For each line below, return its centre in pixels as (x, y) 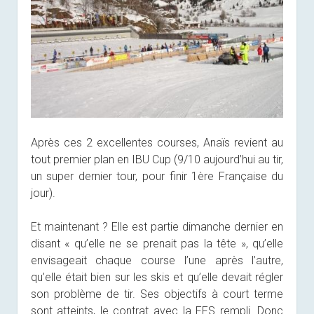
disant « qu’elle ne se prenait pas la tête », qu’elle (157, 243)
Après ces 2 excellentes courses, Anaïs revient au (157, 142)
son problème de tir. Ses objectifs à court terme (157, 294)
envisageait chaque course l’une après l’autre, (157, 260)
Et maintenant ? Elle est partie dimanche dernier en (157, 226)
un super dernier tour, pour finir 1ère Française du (157, 176)
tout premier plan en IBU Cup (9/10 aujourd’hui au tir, (157, 159)
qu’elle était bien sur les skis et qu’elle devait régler (157, 277)
